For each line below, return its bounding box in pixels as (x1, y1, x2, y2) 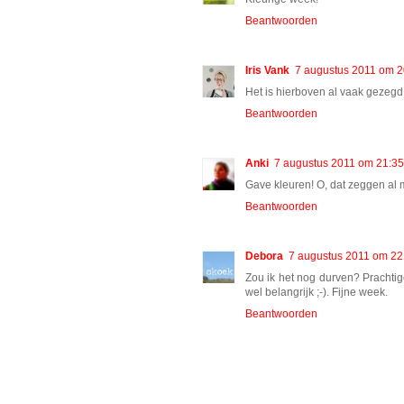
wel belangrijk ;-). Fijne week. (245, 285, 388, 298)
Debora (245, 249, 283, 262)
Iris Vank (245, 63, 289, 77)
